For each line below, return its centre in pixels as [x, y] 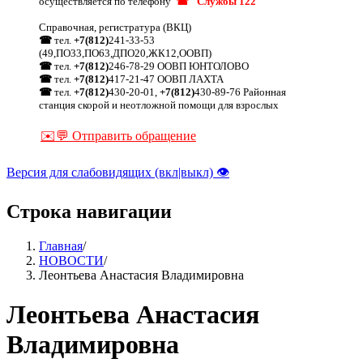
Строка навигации [89, 211]
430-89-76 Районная [240, 92]
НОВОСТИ [71, 260]
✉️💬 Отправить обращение [118, 135]
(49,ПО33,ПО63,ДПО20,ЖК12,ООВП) [125, 53]
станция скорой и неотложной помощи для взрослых [159, 105]
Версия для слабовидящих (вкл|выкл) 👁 [118, 172]
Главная [61, 246]
